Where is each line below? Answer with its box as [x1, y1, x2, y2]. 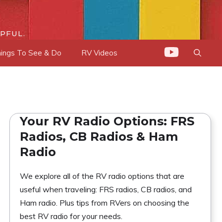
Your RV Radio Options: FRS [20, 114, 195, 128]
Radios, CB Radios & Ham [20, 129, 178, 144]
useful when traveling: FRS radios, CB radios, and [20, 184, 192, 194]
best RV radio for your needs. [20, 211, 123, 221]
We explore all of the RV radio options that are [20, 171, 185, 181]
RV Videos [81, 48, 117, 57]
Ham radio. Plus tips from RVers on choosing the [20, 198, 190, 208]
